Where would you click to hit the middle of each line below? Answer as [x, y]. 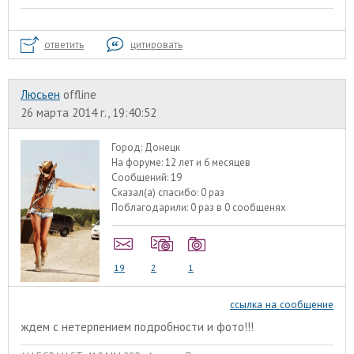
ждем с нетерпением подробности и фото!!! [137, 327]
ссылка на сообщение [282, 304]
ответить [64, 44]
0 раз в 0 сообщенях [239, 207]
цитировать [156, 44]
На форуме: [139, 162]
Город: [128, 147]
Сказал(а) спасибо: [156, 192]
